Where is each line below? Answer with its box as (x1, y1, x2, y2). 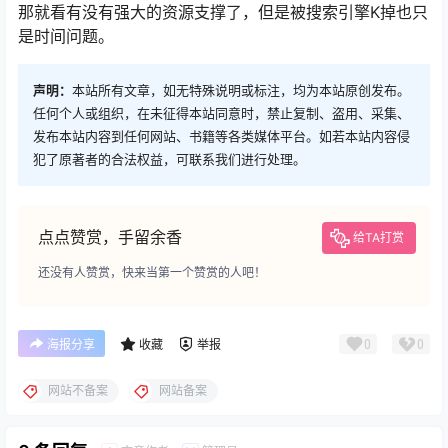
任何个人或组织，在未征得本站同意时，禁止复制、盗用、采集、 (33, 105, 410, 121)
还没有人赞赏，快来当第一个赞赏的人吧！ (38, 265, 266, 280)
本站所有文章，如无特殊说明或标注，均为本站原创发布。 (72, 82, 410, 98)
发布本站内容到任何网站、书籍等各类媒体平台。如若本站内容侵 (33, 128, 410, 144)
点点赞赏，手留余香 (38, 227, 182, 247)
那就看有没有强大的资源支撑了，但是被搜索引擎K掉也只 (18, 2, 428, 22)
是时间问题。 (18, 26, 114, 46)
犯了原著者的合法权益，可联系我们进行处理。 (33, 151, 306, 167)
